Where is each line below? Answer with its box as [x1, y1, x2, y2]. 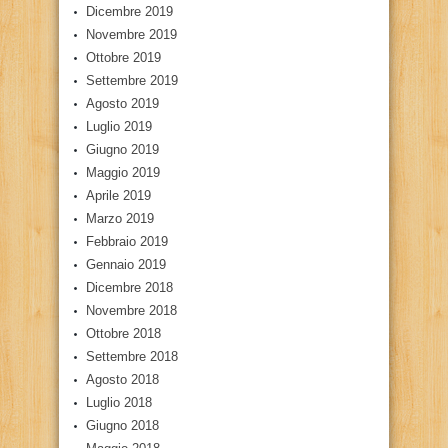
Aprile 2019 [86, 187, 151, 203]
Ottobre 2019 [86, 49, 161, 65]
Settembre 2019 [86, 72, 178, 88]
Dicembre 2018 [86, 279, 173, 295]
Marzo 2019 [86, 210, 154, 226]
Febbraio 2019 [86, 233, 168, 249]
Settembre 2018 [86, 348, 178, 364]
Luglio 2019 [86, 118, 152, 134]
